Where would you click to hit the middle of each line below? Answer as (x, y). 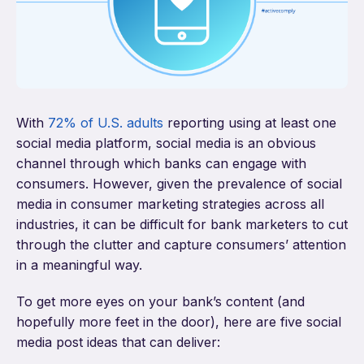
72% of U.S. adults (106, 123)
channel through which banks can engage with (161, 164)
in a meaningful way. (79, 265)
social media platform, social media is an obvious (166, 143)
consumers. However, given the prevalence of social (179, 184)
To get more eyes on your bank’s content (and (160, 302)
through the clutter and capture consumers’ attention (181, 245)
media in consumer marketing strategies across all (170, 204)
